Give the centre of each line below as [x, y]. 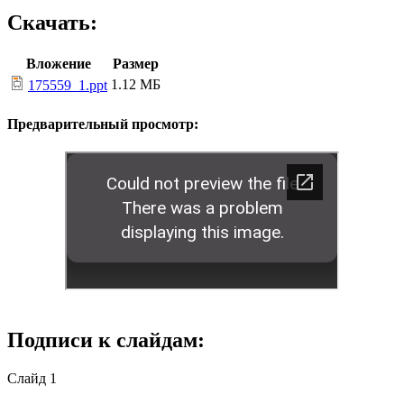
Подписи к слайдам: [106, 340]
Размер [136, 64]
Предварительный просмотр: [103, 124]
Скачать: [52, 23]
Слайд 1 [32, 378]
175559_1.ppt [68, 86]
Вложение [59, 64]
